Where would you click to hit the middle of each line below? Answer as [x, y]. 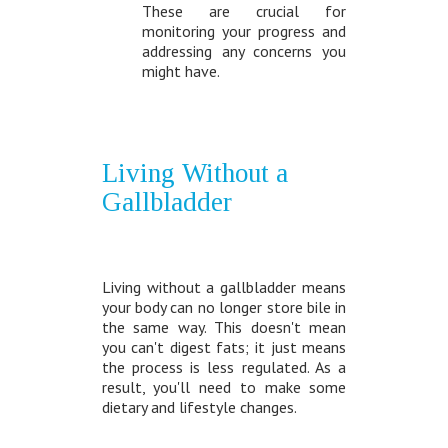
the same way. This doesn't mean [224, 327]
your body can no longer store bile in [224, 307]
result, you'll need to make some [224, 387]
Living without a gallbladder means [224, 287]
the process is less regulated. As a [224, 367]
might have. [180, 71]
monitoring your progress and [244, 31]
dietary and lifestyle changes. [199, 407]
